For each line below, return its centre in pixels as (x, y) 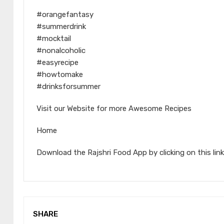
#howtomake (60, 75)
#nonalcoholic (61, 51)
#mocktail (54, 39)
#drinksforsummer (68, 87)
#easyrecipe (57, 63)
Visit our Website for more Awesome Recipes (114, 109)
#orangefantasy (65, 15)
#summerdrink (61, 27)
